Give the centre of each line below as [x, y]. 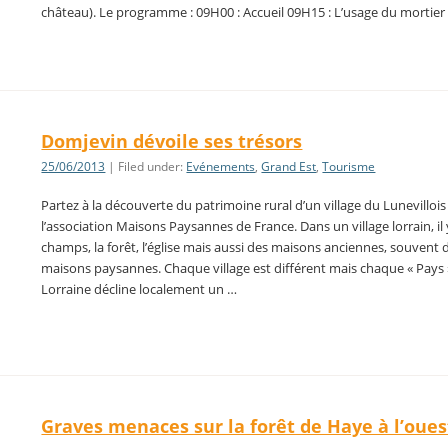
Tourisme [349, 167]
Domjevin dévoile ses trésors [172, 141]
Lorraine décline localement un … [139, 289]
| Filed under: [146, 167]
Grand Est [289, 167]
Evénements [221, 167]
